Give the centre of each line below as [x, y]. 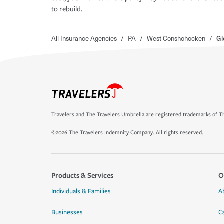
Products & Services [82, 175]
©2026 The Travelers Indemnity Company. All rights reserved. [127, 133]
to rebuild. [67, 9]
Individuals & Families [81, 191]
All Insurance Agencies [84, 38]
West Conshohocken [176, 38]
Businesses [67, 212]
